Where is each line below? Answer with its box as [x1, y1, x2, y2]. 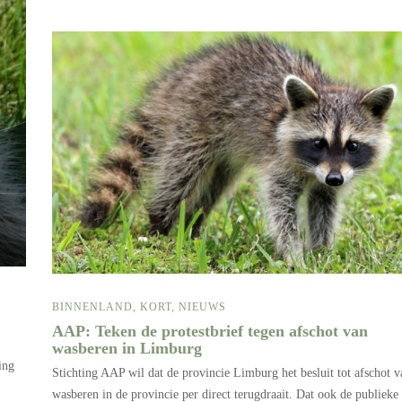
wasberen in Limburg [52, 338, 206, 357]
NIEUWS [179, 300, 226, 313]
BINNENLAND [52, 300, 133, 313]
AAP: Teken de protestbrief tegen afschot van [52, 321, 368, 340]
